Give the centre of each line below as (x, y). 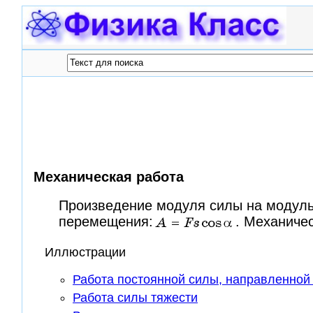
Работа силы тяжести (135, 298)
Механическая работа (109, 176)
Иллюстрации (85, 253)
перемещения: (106, 221)
